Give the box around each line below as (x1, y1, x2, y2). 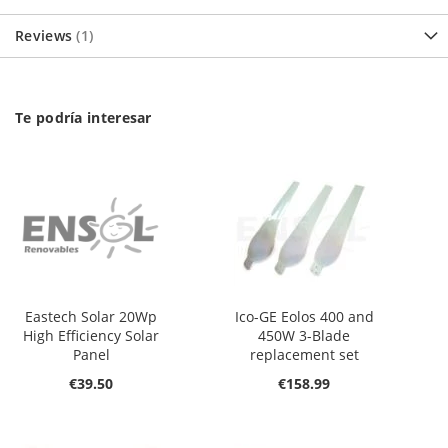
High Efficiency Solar (23, 326, 159, 346)
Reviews (15, 26, 77, 46)
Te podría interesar (15, 108, 152, 128)
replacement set (249, 345, 359, 365)
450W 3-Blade (258, 326, 351, 346)
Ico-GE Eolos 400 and (234, 307, 374, 327)
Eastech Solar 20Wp (25, 307, 157, 327)
